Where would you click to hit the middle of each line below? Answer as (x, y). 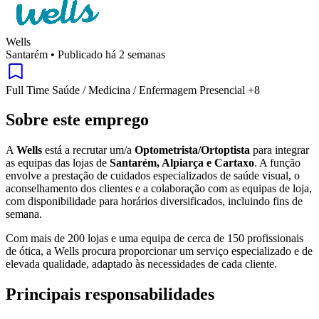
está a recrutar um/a (88, 150)
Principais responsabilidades (110, 294)
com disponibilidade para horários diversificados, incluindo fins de (154, 202)
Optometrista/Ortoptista (192, 150)
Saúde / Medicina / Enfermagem (126, 90)
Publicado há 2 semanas (111, 54)
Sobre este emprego (77, 120)
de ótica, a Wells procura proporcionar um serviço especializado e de (159, 251)
